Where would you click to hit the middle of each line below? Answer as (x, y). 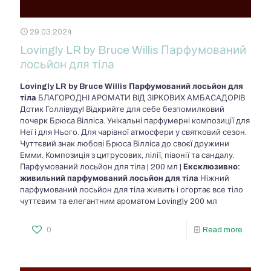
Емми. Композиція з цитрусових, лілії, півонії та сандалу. (127, 156)
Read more (222, 230)
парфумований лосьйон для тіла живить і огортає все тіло (132, 190)
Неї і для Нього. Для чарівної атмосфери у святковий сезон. (133, 133)
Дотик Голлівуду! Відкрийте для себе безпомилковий (122, 110)
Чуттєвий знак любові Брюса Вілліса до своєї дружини (125, 144)
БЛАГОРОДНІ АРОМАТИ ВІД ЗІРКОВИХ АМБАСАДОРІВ (141, 98)
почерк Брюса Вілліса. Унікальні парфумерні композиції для (135, 121)
